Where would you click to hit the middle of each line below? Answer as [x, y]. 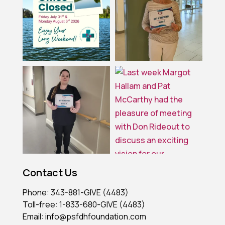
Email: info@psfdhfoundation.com [84, 216]
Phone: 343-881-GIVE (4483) [75, 192]
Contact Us [50, 172]
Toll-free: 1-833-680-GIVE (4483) [84, 204]
